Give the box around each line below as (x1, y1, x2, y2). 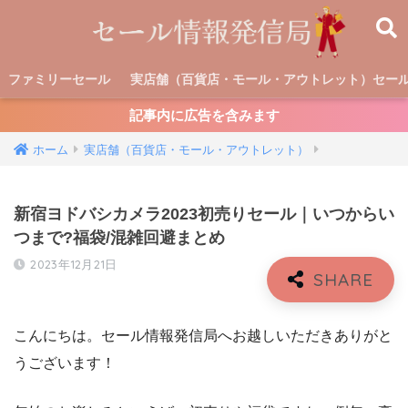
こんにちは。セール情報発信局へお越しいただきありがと (14, 327, 393, 343)
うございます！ (14, 354, 116, 371)
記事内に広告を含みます (128, 107, 280, 123)
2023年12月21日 (30, 257, 117, 271)
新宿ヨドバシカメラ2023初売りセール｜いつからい (14, 205, 394, 223)
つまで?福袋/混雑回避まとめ (14, 229, 225, 247)
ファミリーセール (8, 72, 110, 87)
